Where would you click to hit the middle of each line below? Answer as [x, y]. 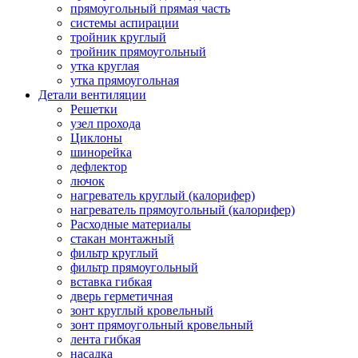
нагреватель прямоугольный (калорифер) [183, 209]
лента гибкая [105, 339]
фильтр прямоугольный [134, 267]
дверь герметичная [121, 296]
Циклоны [96, 137]
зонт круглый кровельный [142, 310]
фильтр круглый [114, 253]
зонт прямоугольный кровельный [162, 324]
